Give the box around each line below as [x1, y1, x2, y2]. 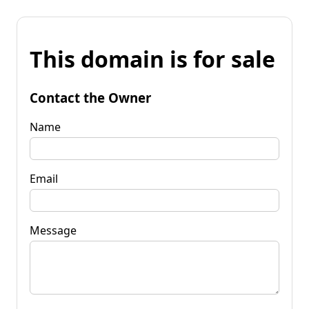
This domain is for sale [30, 44, 275, 74]
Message [30, 222, 77, 238]
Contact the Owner [30, 88, 151, 106]
